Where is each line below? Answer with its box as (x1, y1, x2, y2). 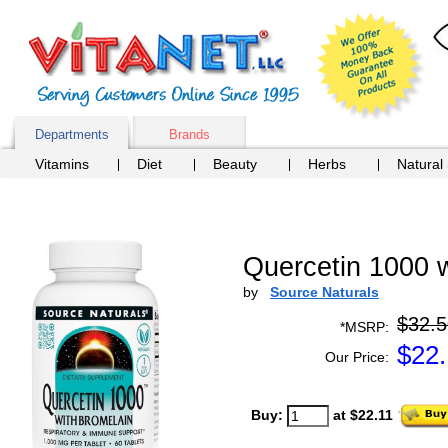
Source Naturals (270, 284, 379, 300)
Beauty (213, 156, 257, 172)
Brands (169, 127, 210, 142)
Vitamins (35, 156, 89, 172)
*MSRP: (340, 319, 389, 335)
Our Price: (325, 349, 389, 365)
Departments (34, 127, 109, 142)
